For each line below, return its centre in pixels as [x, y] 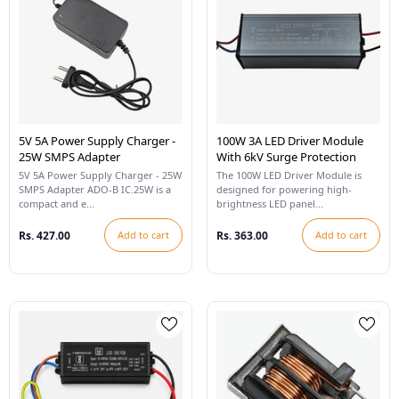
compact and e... [57, 204]
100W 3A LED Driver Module [290, 141]
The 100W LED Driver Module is [289, 175]
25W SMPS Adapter [69, 157]
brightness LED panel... [270, 204]
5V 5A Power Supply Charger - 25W [100, 175]
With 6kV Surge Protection [286, 157]
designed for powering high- [284, 189]
